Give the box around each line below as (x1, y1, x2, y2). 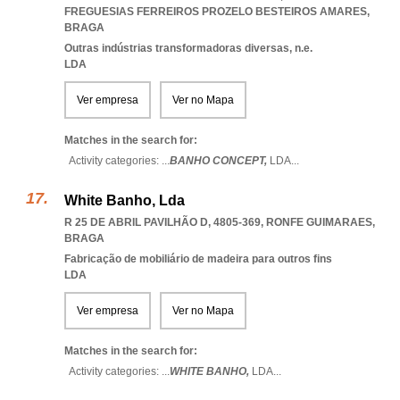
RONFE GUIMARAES (266, 216, 372, 229)
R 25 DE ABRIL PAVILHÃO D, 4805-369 (64, 216, 261, 229)
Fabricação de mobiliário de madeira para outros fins (64, 253, 332, 265)
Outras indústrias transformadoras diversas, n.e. (64, 42, 312, 54)
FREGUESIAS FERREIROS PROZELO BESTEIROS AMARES (64, 5, 367, 18)
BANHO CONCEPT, (170, 154, 270, 167)
